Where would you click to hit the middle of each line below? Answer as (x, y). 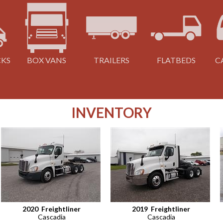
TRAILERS (111, 60)
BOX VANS (47, 60)
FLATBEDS (176, 60)
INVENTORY (111, 113)
